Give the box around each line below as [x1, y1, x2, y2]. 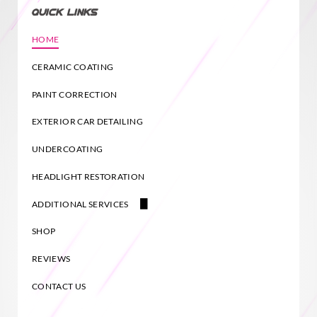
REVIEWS [32, 253, 71, 265]
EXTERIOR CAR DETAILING [32, 116, 143, 127]
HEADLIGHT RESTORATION [32, 171, 145, 182]
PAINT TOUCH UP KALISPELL [40, 224, 147, 234]
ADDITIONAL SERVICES [32, 198, 129, 209]
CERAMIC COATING [32, 61, 114, 72]
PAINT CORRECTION [32, 88, 117, 100]
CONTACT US [32, 281, 86, 292]
